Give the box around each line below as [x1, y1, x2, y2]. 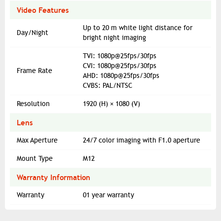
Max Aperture [17, 136, 58, 145]
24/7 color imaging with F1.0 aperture [83, 136, 200, 145]
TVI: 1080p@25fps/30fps [83, 52, 156, 61]
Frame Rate [17, 67, 52, 75]
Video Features [17, 5, 69, 15]
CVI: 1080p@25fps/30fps [83, 62, 156, 71]
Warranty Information [17, 173, 90, 183]
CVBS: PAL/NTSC [83, 81, 132, 90]
